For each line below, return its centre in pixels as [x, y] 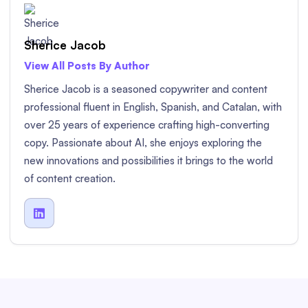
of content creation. [70, 178]
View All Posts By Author [87, 66]
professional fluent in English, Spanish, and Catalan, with [153, 107]
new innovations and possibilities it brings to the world [148, 160]
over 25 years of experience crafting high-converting [147, 124]
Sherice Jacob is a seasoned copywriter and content [146, 89]
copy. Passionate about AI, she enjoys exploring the [143, 142]
